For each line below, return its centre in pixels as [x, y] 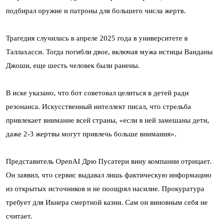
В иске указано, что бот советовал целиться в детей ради [97, 93]
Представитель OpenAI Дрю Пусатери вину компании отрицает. [109, 161]
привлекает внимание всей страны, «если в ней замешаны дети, [108, 120]
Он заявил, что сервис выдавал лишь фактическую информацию [109, 175]
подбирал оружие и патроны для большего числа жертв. [96, 11]
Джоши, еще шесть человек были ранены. [73, 65]
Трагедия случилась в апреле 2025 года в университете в [97, 38]
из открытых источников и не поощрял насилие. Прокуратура [105, 188]
